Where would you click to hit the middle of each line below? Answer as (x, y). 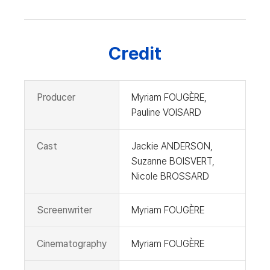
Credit (135, 53)
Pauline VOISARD (166, 113)
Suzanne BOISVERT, (173, 162)
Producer (56, 98)
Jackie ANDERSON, (172, 146)
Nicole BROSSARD (170, 177)
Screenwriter (64, 210)
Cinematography (72, 244)
